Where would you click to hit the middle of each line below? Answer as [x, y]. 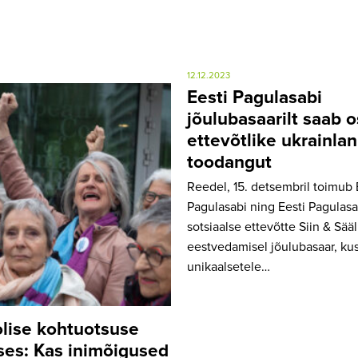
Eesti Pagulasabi [255, 97]
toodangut [229, 162]
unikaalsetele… [229, 267]
